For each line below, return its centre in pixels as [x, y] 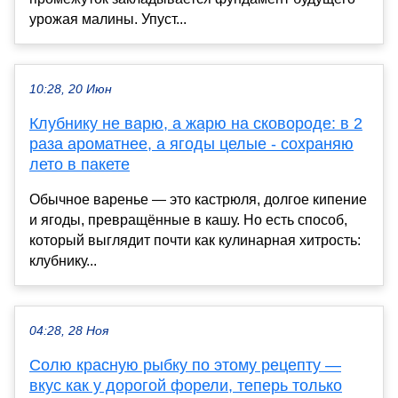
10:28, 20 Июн [71, 89]
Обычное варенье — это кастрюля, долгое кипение [198, 199]
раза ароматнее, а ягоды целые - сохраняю [191, 143]
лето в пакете [80, 164]
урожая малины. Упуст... [108, 19]
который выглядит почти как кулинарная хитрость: [195, 240]
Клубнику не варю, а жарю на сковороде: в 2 [196, 123]
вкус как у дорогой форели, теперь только [186, 385]
